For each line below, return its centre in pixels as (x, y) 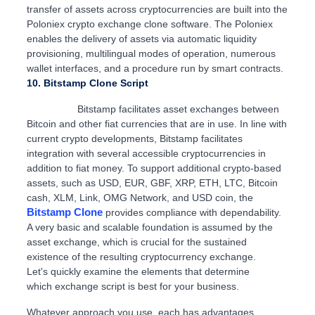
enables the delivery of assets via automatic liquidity (141, 39)
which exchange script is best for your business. (133, 287)
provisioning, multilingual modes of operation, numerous (151, 54)
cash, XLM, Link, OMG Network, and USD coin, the (140, 198)
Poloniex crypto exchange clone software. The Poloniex (149, 24)
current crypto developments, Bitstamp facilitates (134, 139)
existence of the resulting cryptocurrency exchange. (141, 257)
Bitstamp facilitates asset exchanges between (153, 109)
